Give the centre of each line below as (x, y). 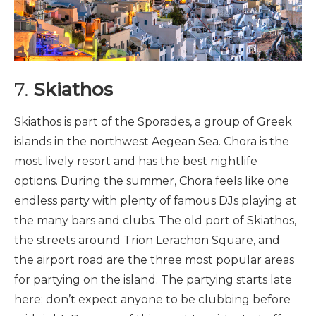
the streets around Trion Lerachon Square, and (147, 241)
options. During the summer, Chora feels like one (152, 181)
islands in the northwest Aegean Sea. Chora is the (152, 142)
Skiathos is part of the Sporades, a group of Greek (153, 122)
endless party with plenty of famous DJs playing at (156, 201)
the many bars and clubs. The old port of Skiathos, (155, 221)
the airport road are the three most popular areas (154, 260)
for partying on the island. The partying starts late (153, 280)
